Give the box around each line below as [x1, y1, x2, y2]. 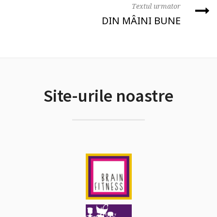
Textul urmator [132, 1, 181, 11]
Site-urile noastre [44, 85, 173, 107]
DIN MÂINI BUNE [102, 14, 181, 28]
